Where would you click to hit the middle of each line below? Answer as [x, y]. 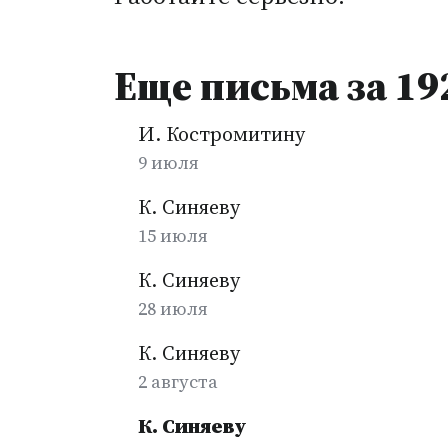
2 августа [178, 381]
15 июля [173, 235]
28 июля [173, 308]
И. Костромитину [221, 134]
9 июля [168, 162]
